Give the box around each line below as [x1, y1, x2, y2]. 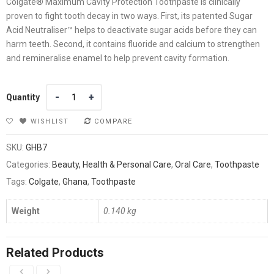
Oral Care [175, 159, 211, 169]
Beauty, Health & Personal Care [52, 159, 171, 169]
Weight [12, 206, 40, 216]
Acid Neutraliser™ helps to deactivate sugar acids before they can [6, 24, 257, 35]
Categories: [6, 159, 52, 169]
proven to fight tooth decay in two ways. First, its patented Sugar [6, 10, 253, 21]
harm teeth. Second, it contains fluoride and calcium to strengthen [6, 39, 260, 49]
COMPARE [94, 117, 133, 126]
